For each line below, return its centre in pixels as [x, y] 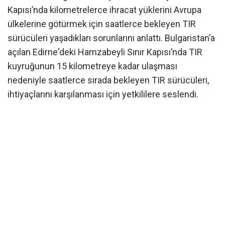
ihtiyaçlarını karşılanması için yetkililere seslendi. [103, 94]
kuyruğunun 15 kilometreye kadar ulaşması [92, 66]
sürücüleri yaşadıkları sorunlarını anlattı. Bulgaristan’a [111, 38]
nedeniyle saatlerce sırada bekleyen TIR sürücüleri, [108, 80]
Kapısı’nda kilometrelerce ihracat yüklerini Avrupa [104, 10]
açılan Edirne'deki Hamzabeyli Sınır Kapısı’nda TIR [105, 52]
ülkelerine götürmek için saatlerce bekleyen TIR [102, 24]
